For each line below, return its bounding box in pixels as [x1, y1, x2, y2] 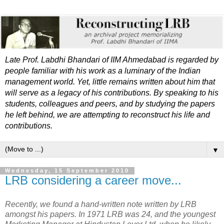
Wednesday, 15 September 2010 [5, 167, 129, 174]
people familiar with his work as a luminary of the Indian [5, 66, 200, 75]
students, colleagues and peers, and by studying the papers [5, 99, 215, 108]
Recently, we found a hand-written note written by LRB [5, 200, 196, 209]
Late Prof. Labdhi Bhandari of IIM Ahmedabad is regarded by [5, 55, 218, 64]
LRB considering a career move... [5, 173, 181, 187]
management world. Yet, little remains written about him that [5, 77, 215, 86]
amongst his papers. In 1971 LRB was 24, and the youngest [5, 210, 215, 219]
